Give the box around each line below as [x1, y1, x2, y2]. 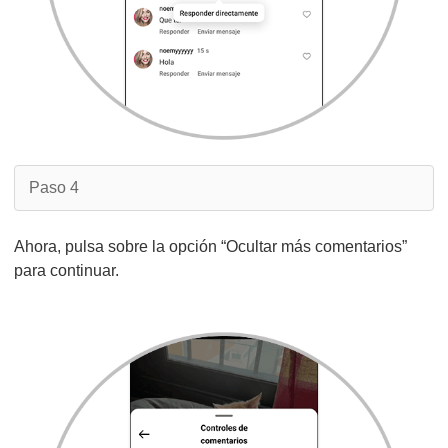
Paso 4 [29, 179, 79, 196]
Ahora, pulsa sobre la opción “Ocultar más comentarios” [14, 238, 407, 255]
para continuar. [14, 262, 119, 279]
